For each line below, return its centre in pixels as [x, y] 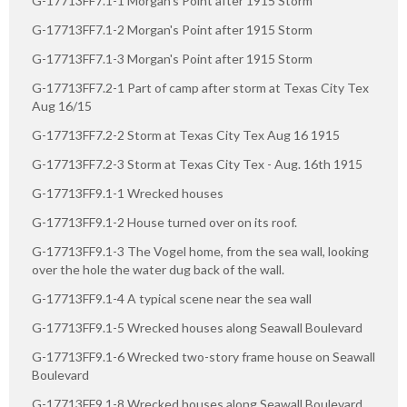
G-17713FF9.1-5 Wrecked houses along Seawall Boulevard [197, 327]
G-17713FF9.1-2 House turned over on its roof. [164, 222]
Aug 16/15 [62, 105]
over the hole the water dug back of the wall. [158, 269]
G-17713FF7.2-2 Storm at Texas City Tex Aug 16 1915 [186, 134]
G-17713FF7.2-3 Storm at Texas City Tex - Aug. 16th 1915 [197, 164]
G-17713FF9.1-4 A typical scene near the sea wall [172, 298]
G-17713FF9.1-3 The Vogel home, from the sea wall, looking [200, 251]
